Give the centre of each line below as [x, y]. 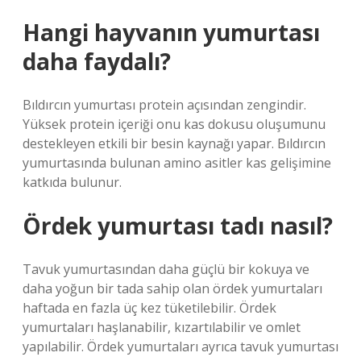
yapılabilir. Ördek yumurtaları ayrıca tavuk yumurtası [180, 346]
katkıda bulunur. [72, 182]
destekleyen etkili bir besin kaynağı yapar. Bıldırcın [174, 143]
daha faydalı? [97, 61]
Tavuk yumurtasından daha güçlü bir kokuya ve [166, 269]
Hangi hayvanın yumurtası [171, 32]
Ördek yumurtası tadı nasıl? [178, 226]
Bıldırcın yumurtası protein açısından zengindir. [164, 105]
